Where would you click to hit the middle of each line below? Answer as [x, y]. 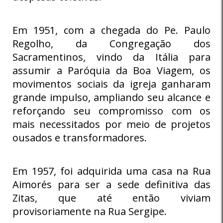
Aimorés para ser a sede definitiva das [111, 184]
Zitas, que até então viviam [111, 198]
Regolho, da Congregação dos [111, 43]
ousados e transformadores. [80, 137]
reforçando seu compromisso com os [111, 111]
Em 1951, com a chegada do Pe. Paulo [111, 30]
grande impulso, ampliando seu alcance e [111, 97]
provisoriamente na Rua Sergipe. [90, 211]
